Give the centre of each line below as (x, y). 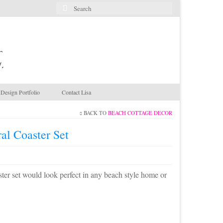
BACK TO (95, 112)
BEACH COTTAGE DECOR (140, 112)
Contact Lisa (76, 92)
